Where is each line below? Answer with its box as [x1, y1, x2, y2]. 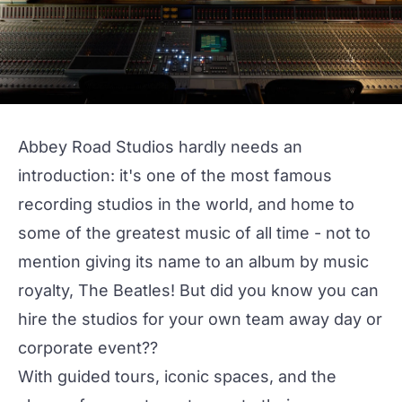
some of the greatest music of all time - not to [18, 223, 371, 242]
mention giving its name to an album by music [18, 252, 369, 271]
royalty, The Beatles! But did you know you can [18, 281, 379, 300]
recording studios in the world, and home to [18, 195, 354, 214]
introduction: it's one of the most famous [18, 166, 332, 185]
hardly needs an [174, 137, 302, 156]
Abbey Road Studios [18, 137, 174, 156]
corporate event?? [18, 338, 158, 357]
